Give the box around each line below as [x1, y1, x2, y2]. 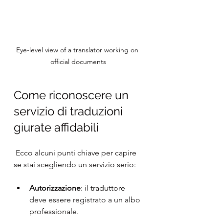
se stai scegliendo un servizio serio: [14, 159, 136, 169]
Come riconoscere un [14, 88, 131, 102]
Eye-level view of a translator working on [16, 45, 140, 54]
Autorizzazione [29, 183, 81, 193]
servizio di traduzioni [14, 104, 126, 118]
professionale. [29, 206, 79, 216]
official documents [50, 57, 106, 66]
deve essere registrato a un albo [29, 195, 142, 204]
